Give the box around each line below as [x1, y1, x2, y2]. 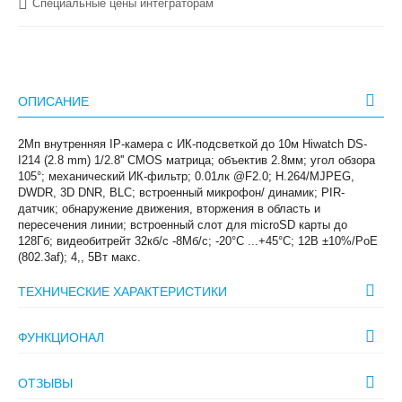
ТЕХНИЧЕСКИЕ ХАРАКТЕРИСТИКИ [18, 284, 227, 299]
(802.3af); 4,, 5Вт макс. [18, 250, 142, 264]
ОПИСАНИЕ [18, 94, 89, 109]
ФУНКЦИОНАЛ [18, 330, 104, 345]
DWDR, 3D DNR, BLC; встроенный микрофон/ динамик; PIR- [18, 186, 345, 199]
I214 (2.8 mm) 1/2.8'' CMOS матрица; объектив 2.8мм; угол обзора [18, 153, 376, 167]
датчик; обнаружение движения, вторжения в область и [18, 202, 321, 215]
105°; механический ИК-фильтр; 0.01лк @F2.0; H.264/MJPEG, [18, 170, 355, 183]
